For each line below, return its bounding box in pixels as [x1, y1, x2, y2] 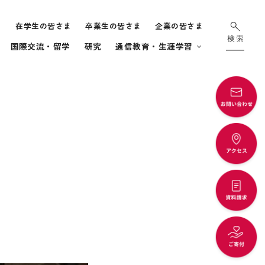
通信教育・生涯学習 [115, 40, 193, 53]
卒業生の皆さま [85, 20, 141, 31]
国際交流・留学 [10, 40, 70, 53]
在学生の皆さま [15, 20, 72, 31]
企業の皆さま [155, 20, 203, 31]
